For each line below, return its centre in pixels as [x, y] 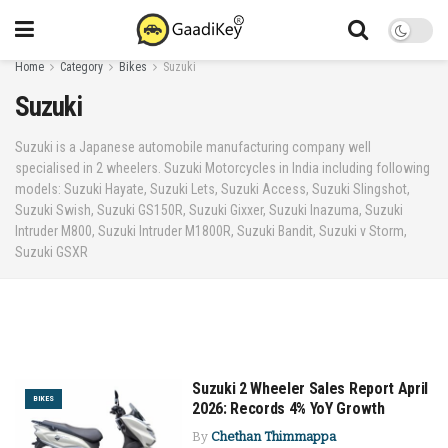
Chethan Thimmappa [274, 436]
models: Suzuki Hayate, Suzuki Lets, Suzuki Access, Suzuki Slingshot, [212, 188]
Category [81, 67]
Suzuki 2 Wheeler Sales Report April [310, 388]
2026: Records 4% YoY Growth [288, 408]
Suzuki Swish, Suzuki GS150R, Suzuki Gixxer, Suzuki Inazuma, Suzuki [209, 209]
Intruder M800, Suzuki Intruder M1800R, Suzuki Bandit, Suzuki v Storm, [211, 230]
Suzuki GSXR [51, 251]
